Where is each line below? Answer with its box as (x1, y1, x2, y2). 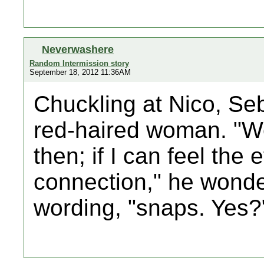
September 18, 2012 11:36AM (29, 68, 131, 77)
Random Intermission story (29, 59, 129, 68)
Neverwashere (42, 43, 114, 55)
